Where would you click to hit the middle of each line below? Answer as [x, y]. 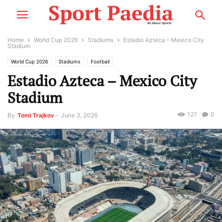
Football [100, 61]
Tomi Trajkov [36, 115]
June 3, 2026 [79, 115]
